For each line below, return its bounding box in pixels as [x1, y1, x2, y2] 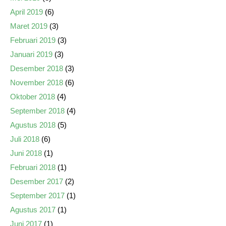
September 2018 [10, 106, 65, 115]
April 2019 [10, 8, 43, 16]
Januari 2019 [10, 50, 52, 59]
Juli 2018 [10, 135, 39, 143]
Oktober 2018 [10, 92, 55, 101]
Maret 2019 [10, 22, 47, 30]
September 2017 [10, 191, 65, 200]
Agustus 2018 [10, 121, 55, 129]
